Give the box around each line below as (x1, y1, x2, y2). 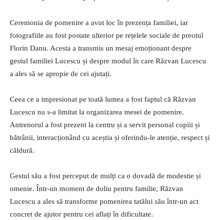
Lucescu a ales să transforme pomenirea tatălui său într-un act (10, 197, 198, 205)
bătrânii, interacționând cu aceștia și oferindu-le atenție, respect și (10, 133, 210, 141)
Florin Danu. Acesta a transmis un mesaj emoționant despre (10, 44, 192, 52)
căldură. (10, 146, 34, 154)
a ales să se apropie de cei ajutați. (10, 69, 111, 78)
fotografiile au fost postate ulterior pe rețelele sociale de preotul (10, 31, 203, 39)
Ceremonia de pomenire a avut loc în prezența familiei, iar (10, 18, 188, 27)
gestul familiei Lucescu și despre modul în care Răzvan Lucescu (10, 56, 206, 65)
